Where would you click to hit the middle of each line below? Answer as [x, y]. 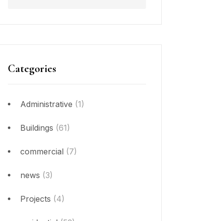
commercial [42, 151]
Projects [36, 199]
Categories [32, 69]
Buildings [37, 128]
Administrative [46, 104]
